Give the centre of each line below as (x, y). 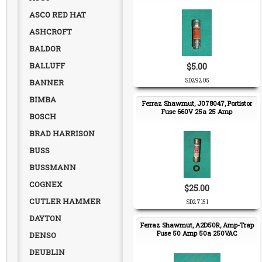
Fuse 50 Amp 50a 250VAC (197, 233)
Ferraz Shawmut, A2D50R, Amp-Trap (197, 225)
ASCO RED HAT (58, 15)
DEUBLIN (47, 252)
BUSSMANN (53, 167)
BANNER (46, 82)
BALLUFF (47, 65)
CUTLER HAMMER (65, 201)
